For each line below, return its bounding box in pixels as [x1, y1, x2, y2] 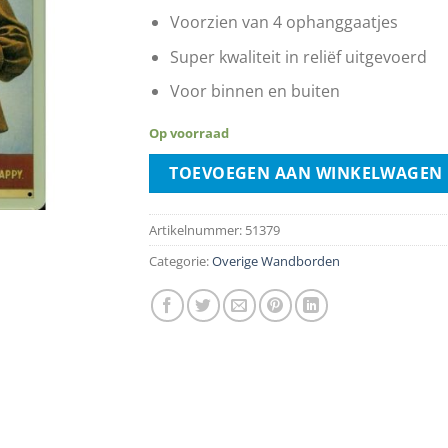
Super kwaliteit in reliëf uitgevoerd [169, 45, 427, 68]
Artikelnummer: [149, 220, 245, 239]
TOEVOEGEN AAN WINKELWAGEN [169, 161, 443, 184]
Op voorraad [149, 124, 229, 143]
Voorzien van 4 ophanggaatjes [169, 11, 398, 34]
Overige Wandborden [212, 251, 340, 270]
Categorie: [149, 251, 212, 270]
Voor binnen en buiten [169, 80, 340, 103]
